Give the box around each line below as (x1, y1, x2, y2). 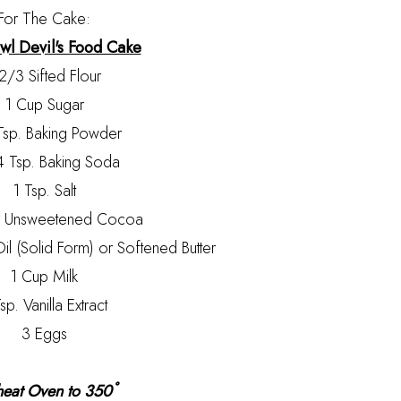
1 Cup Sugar (4, 93, 84, 116)
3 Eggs (21, 322, 67, 346)
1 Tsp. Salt (12, 179, 76, 202)
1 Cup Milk (10, 265, 78, 288)
